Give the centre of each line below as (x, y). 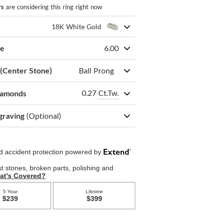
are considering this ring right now (53, 7)
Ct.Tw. (108, 93)
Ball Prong (96, 71)
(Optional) (44, 116)
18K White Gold (76, 27)
